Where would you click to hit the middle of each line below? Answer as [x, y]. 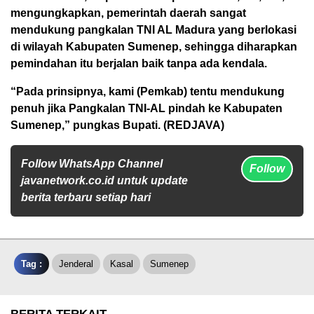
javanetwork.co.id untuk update [104, 180]
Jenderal [76, 264]
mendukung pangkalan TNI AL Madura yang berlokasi [153, 30]
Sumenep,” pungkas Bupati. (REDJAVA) [117, 125]
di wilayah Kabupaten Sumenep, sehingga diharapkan [154, 47]
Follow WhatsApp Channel [92, 164]
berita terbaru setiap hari [86, 197]
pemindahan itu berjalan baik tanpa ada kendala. [139, 63]
